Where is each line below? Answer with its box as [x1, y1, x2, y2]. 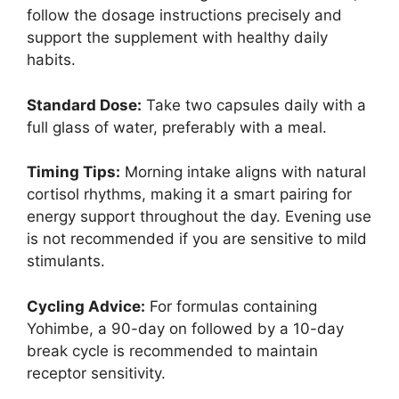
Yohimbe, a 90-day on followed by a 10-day [27, 319, 344, 338]
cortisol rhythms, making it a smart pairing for [27, 185, 352, 204]
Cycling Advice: [27, 297, 145, 315]
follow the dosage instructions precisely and [27, 6, 342, 25]
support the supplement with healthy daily [27, 28, 328, 47]
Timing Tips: [27, 163, 120, 182]
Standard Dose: [27, 95, 142, 114]
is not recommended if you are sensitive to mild [27, 230, 367, 248]
